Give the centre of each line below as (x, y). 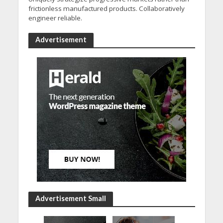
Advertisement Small (70, 199)
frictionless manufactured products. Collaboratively (106, 9)
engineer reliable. (55, 18)
